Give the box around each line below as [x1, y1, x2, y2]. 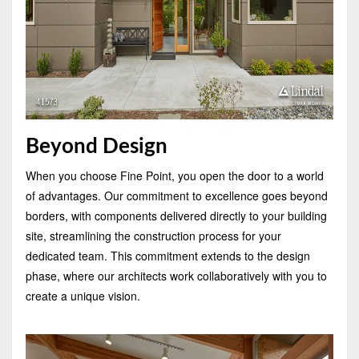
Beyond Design [25, 135, 167, 157]
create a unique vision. [25, 287, 143, 304]
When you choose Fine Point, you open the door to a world [25, 167, 324, 184]
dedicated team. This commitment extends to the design [25, 247, 310, 264]
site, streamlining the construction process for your [25, 227, 281, 244]
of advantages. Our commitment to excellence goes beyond [25, 187, 328, 204]
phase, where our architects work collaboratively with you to [25, 267, 327, 284]
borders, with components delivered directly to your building [25, 207, 327, 224]
